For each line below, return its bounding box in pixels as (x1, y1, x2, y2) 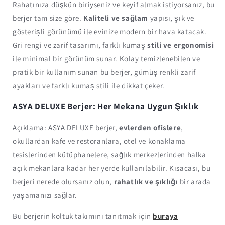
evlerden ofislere (119, 122, 181, 132)
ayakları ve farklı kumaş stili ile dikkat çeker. (13, 80, 165, 90)
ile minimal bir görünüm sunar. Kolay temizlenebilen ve (13, 53, 200, 63)
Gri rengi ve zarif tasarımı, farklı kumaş (13, 40, 146, 50)
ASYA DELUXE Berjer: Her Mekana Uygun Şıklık (13, 100, 199, 112)
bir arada (178, 176, 211, 186)
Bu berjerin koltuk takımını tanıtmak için (13, 211, 153, 221)
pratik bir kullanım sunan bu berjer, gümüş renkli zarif (13, 67, 196, 77)
